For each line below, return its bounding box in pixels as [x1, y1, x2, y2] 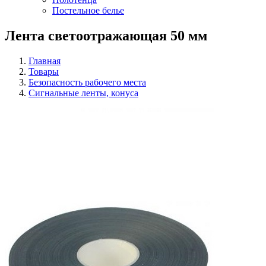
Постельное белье [52, 5, 124, 15]
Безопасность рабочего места [28, 77, 146, 87]
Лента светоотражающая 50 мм [5, 27, 207, 43]
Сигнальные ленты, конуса [28, 87, 138, 98]
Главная [28, 55, 61, 66]
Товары [28, 66, 59, 77]
